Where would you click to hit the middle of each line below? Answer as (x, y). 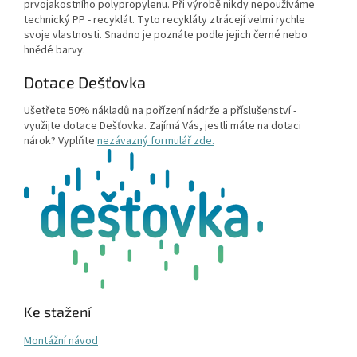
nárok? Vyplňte (61, 141)
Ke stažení (57, 312)
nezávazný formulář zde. (156, 141)
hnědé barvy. (55, 50)
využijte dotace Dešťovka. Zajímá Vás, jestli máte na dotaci (163, 126)
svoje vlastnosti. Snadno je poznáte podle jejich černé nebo (166, 35)
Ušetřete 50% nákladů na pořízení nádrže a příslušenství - (160, 111)
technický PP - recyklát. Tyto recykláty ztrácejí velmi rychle (165, 20)
